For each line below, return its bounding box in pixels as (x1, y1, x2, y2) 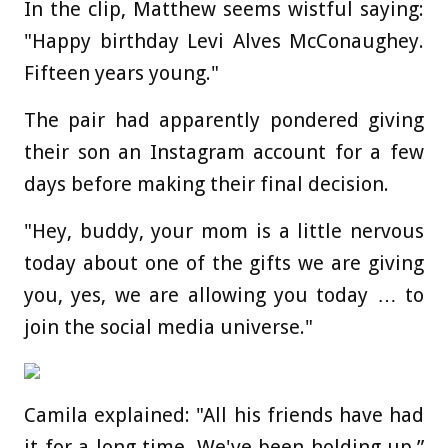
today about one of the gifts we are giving (24, 251, 424, 276)
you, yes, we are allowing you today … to (24, 283, 424, 308)
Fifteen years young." (24, 61, 219, 86)
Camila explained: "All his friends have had (24, 403, 424, 428)
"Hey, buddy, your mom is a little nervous (24, 219, 424, 244)
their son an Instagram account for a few (24, 140, 424, 165)
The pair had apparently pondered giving (24, 108, 424, 133)
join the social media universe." (24, 315, 313, 340)
